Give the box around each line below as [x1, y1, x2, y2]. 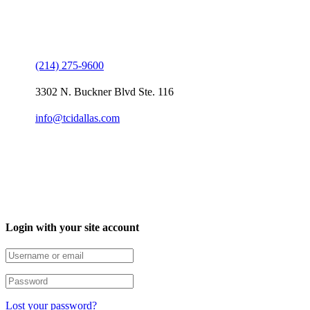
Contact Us [6, 15, 58, 28]
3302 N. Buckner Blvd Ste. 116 [35, 85, 174, 98]
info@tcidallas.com [35, 111, 120, 124]
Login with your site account [6, 221, 139, 234]
